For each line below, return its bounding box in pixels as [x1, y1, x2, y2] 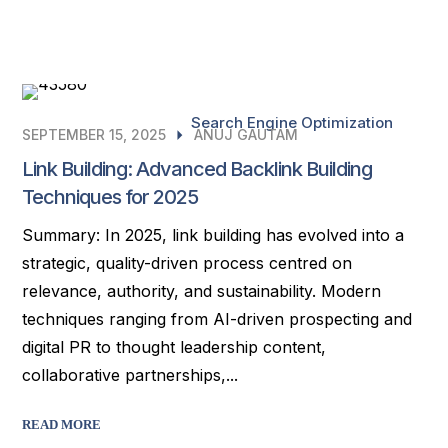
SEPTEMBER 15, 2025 [22, 126, 167, 143]
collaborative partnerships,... [22, 365, 239, 385]
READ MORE [22, 417, 102, 432]
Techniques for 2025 [22, 185, 199, 209]
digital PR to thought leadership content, [22, 337, 327, 357]
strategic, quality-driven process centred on [22, 253, 353, 273]
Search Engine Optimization [190, 113, 393, 132]
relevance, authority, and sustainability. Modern [22, 281, 382, 301]
